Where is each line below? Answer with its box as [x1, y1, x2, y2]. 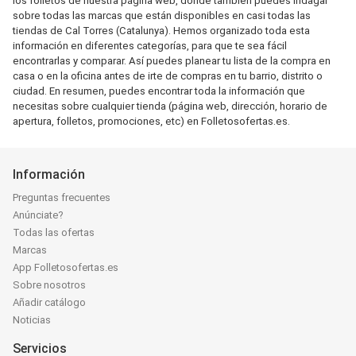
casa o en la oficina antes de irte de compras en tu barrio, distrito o [13, 70, 323, 82]
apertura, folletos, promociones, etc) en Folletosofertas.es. [13, 115, 290, 127]
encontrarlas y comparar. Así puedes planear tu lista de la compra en [13, 55, 331, 67]
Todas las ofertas [13, 226, 95, 238]
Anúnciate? [13, 209, 64, 221]
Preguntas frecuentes [13, 192, 110, 203]
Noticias [13, 314, 51, 326]
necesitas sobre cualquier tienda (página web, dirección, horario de [13, 100, 327, 112]
